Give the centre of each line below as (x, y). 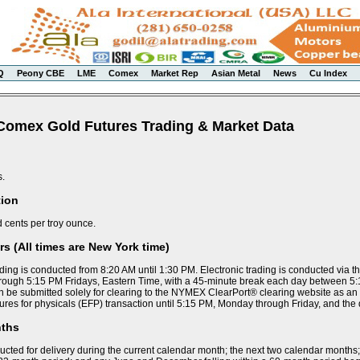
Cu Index (328, 73)
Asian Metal (236, 73)
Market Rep (175, 73)
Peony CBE (41, 73)
